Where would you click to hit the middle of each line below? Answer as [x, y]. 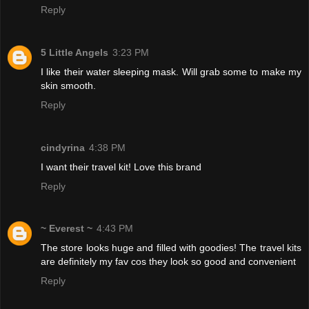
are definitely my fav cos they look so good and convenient [168, 262]
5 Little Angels [74, 52]
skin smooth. [68, 85]
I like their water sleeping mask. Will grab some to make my [171, 71]
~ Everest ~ [67, 229]
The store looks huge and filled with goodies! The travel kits [171, 248]
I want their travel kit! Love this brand [121, 167]
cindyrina [63, 147]
